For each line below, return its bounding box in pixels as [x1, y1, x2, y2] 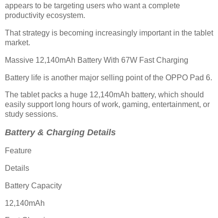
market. [5, 38, 30, 47]
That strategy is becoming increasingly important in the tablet [5, 29, 213, 37]
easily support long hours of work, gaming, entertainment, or [5, 100, 210, 109]
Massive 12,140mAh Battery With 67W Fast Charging [5, 55, 188, 64]
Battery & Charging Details [5, 127, 116, 138]
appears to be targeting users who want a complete [5, 1, 180, 10]
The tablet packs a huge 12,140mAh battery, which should [5, 91, 204, 99]
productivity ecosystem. [5, 11, 85, 20]
